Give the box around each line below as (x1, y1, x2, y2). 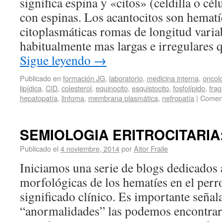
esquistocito (132, 83, 169, 93)
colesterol (61, 83, 92, 93)
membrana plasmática (88, 93, 158, 103)
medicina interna (147, 73, 199, 83)
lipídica (20, 83, 42, 93)
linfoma (61, 93, 84, 103)
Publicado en (20, 73, 61, 83)
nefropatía (162, 93, 194, 103)
